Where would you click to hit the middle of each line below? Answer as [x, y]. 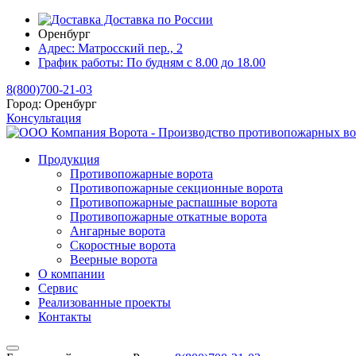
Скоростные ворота [123, 245]
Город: [25, 104]
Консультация [44, 118]
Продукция [69, 159]
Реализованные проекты [104, 302]
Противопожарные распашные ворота [174, 202]
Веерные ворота [114, 259]
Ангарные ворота [118, 231]
